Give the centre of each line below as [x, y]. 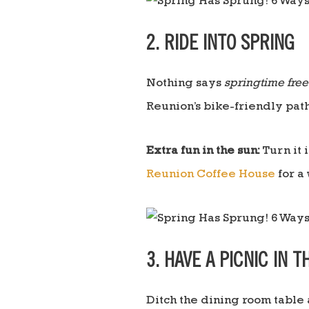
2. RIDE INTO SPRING [223, 46]
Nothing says [185, 84]
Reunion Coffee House [211, 175]
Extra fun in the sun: [203, 152]
